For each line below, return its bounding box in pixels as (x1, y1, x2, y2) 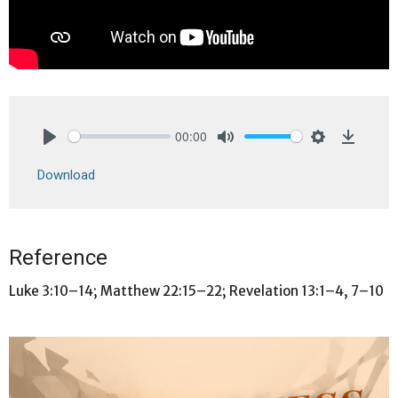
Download (37, 166, 95, 183)
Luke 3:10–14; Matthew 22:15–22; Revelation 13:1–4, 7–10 (9, 282, 384, 299)
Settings (318, 146, 365, 165)
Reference (9, 244, 107, 270)
